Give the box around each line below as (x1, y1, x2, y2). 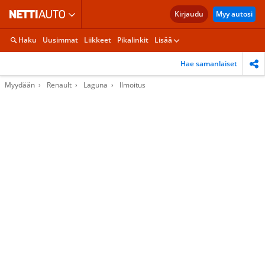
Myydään (5, 80, 35, 90)
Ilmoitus (119, 80, 146, 90)
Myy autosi (216, 9, 253, 19)
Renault (47, 80, 72, 90)
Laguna (83, 80, 108, 90)
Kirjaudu (174, 9, 203, 19)
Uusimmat (43, 35, 78, 45)
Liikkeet (84, 35, 111, 45)
